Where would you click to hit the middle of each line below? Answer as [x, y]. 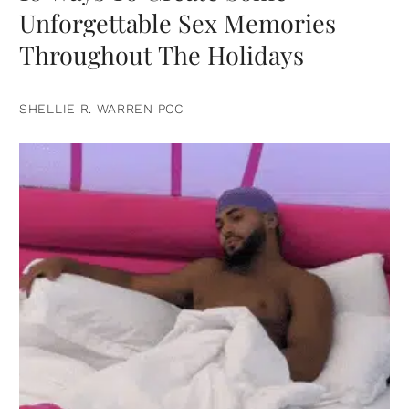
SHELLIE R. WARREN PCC [101, 109]
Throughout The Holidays [162, 55]
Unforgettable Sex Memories [178, 23]
